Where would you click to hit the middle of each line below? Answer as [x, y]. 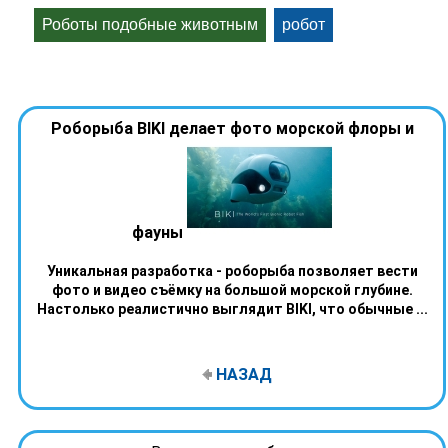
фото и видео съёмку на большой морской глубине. [232, 290]
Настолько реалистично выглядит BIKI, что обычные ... [232, 309]
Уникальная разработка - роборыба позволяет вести [232, 271]
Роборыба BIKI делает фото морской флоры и [232, 129]
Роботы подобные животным [150, 25]
